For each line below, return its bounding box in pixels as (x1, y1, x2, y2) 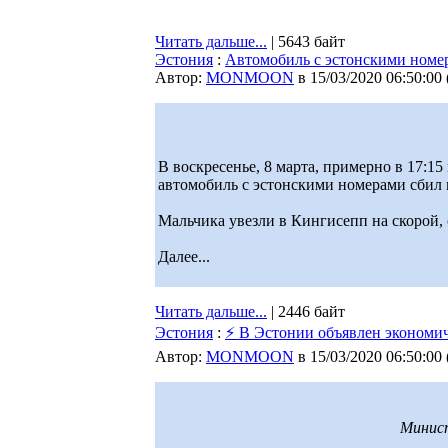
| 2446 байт (267, 303, 345, 320)
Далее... (158, 248, 210, 265)
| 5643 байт (267, 33, 345, 50)
